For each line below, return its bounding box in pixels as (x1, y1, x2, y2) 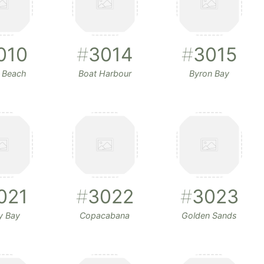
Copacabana (80, 210, 130, 221)
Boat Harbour (78, 68, 131, 79)
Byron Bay (189, 68, 230, 79)
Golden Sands (181, 210, 237, 221)
